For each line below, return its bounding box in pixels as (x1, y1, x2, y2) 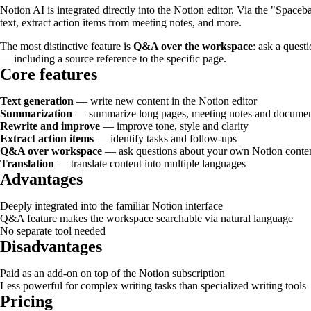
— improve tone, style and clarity (100, 119, 249, 132)
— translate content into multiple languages (54, 157, 246, 169)
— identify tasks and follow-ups (94, 132, 237, 144)
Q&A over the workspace (133, 40, 253, 52)
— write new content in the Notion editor (74, 94, 257, 107)
